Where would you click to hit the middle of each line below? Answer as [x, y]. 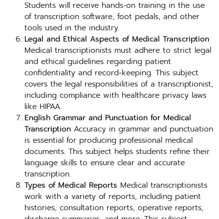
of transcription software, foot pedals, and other [112, 17]
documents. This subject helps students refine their [117, 152]
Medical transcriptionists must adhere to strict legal [118, 50]
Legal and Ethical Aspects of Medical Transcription [117, 39]
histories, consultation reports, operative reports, [114, 208]
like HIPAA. [43, 107]
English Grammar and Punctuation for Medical [108, 118]
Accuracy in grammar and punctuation [142, 129]
